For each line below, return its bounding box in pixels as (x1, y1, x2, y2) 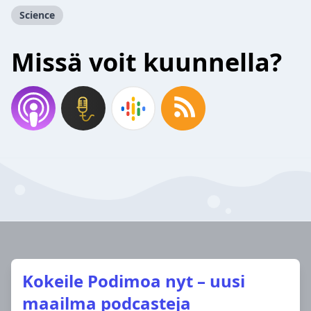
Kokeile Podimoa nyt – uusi (22, 269, 245, 292)
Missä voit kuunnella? (11, 45, 282, 79)
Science (19, 8, 55, 22)
